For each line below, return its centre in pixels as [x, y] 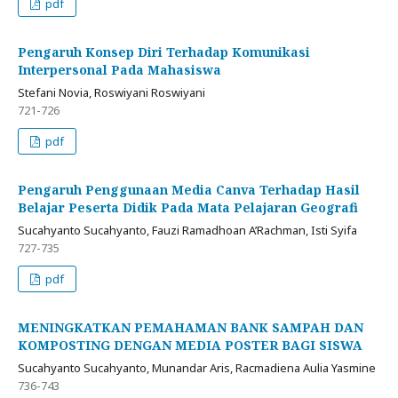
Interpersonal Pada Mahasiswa [119, 70]
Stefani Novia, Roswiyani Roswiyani [111, 93]
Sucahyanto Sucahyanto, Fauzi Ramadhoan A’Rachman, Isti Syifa [187, 231]
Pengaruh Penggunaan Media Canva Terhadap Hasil [189, 190]
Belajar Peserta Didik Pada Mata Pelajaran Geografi [188, 208]
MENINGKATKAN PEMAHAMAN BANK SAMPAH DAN [191, 328]
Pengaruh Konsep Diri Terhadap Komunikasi [164, 52]
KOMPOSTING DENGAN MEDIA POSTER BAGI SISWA [190, 346]
